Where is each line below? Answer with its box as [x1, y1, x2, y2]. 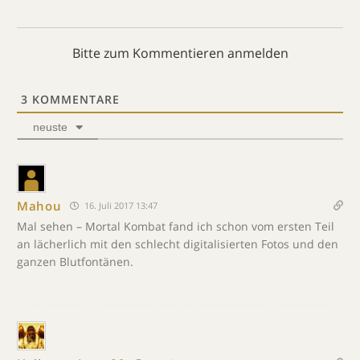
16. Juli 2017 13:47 [81, 199, 157, 211]
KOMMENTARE [28, 92, 120, 107]
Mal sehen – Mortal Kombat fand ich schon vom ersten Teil [17, 219, 334, 234]
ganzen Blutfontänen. [17, 254, 133, 269]
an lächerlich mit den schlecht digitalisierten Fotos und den [17, 236, 338, 252]
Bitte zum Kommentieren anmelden [72, 44, 288, 62]
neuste [33, 121, 67, 133]
